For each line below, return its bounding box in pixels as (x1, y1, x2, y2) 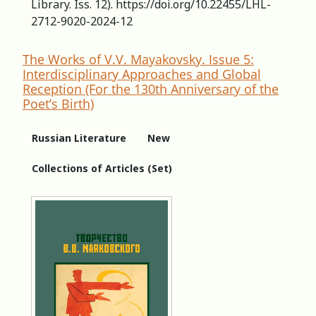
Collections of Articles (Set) (32, 161, 172, 175)
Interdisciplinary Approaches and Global (23, 65, 261, 83)
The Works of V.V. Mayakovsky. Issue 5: (23, 50, 254, 68)
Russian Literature (32, 130, 126, 145)
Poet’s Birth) (23, 95, 94, 112)
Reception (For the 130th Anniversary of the (23, 80, 279, 97)
